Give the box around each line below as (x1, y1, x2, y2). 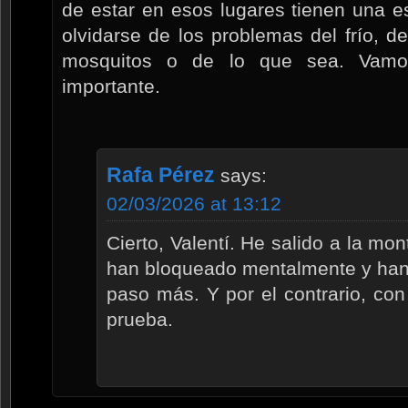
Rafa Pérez (107, 162, 215, 187)
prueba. (107, 308, 173, 330)
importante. (62, 75, 160, 97)
